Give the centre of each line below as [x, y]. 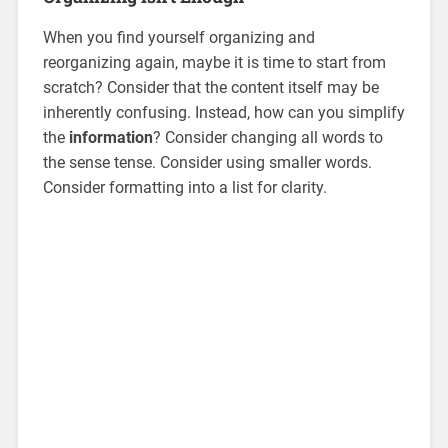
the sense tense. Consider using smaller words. [207, 162]
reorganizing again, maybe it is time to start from [214, 62]
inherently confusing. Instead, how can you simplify [223, 112]
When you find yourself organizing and [178, 37]
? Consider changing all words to [267, 137]
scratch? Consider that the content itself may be [210, 87]
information [110, 137]
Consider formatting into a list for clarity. [184, 187]
